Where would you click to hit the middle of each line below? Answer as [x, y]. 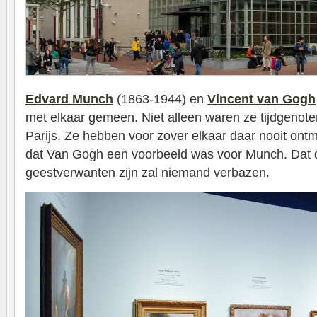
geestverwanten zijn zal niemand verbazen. [148, 173]
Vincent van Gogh [261, 99]
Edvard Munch [69, 99]
